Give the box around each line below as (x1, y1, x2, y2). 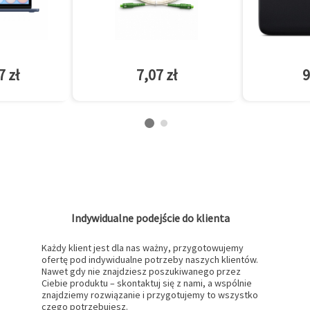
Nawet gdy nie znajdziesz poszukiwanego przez (42, 265, 241, 278)
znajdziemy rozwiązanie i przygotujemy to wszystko (42, 289, 259, 302)
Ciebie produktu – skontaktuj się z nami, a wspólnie (42, 277, 253, 290)
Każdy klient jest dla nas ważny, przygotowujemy (42, 241, 244, 255)
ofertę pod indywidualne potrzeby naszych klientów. (42, 253, 259, 266)
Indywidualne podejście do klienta (71, 211, 230, 226)
